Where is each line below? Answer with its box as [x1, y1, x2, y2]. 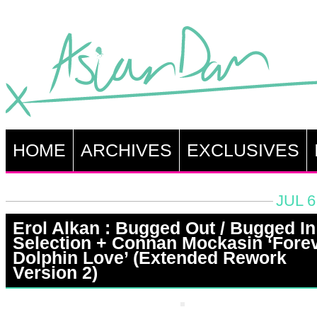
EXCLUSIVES [186, 140, 299, 160]
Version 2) [12, 263, 98, 282]
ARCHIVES [80, 140, 172, 160]
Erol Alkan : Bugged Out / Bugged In [12, 218, 316, 238]
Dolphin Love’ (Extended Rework [12, 248, 287, 267]
